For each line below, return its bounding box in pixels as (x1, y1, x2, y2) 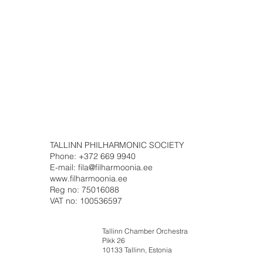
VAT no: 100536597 (49, 195, 122, 207)
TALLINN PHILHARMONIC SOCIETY (49, 140, 184, 151)
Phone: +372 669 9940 (49, 151, 136, 162)
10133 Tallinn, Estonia (102, 245, 172, 255)
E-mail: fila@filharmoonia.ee (49, 162, 153, 173)
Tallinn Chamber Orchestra (102, 227, 188, 236)
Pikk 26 (102, 236, 125, 245)
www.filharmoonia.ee (49, 173, 127, 184)
